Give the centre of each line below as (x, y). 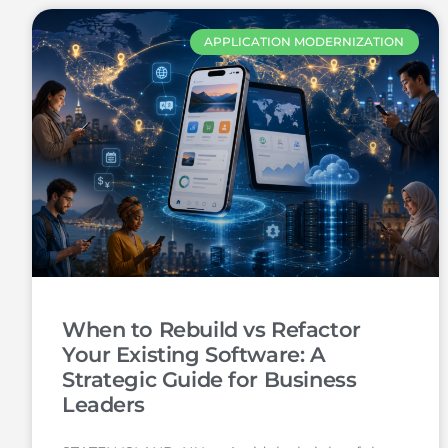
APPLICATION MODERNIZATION (304, 42)
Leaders (104, 405)
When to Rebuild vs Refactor (211, 330)
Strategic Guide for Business (209, 380)
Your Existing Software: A (194, 355)
